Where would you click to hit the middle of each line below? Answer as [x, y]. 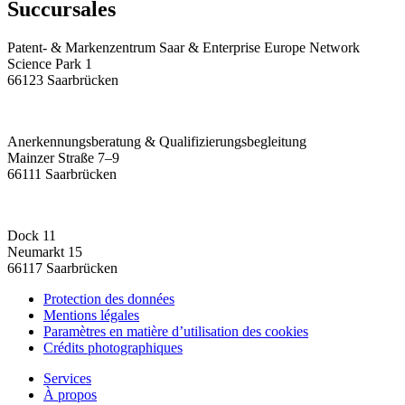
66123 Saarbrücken [63, 80]
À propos [70, 394]
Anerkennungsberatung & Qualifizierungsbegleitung [157, 141]
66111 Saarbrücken [62, 174]
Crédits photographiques [113, 347]
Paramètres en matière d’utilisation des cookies [176, 331]
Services [67, 378]
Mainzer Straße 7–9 [63, 157]
